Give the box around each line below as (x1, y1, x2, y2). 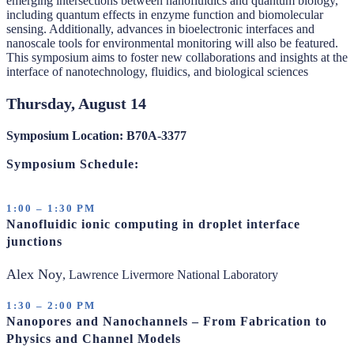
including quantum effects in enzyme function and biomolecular (6, 8, 323, 21)
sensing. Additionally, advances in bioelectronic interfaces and (6, 22, 314, 36)
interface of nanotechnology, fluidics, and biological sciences (6, 65, 308, 78)
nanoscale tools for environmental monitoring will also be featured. (6, 36, 338, 50)
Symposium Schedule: (6, 157, 139, 171)
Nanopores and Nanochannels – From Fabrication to (6, 314, 327, 328)
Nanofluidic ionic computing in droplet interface (6, 217, 300, 231)
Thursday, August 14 (6, 95, 146, 112)
